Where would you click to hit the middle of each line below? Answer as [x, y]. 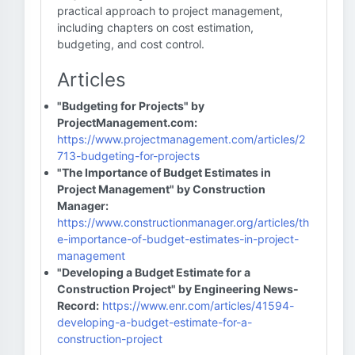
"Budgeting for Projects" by [131, 106]
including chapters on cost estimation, [155, 27]
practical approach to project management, [170, 11]
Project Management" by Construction [161, 189]
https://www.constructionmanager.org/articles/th [183, 222]
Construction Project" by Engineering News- [178, 289]
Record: [78, 305]
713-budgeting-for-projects [128, 156]
